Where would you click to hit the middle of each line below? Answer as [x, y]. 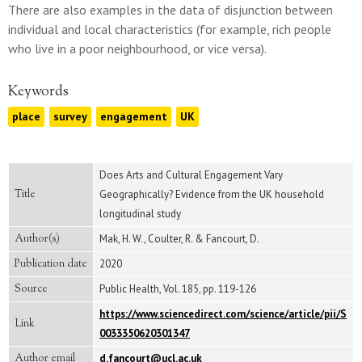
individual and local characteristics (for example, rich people [170, 29]
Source [31, 289]
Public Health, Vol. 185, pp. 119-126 [178, 289]
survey [70, 116]
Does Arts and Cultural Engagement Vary [191, 175]
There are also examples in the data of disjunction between [170, 10]
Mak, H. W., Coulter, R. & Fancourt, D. [179, 239]
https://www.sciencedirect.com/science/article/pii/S [223, 314]
